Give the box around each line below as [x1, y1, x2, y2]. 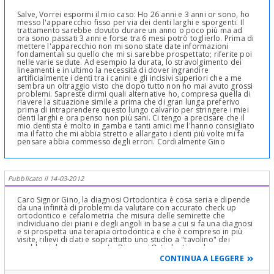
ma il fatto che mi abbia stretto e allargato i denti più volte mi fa [17, 128, 245, 139]
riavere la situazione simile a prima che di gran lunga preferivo [17, 97, 240, 108]
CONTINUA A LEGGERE [159, 253, 244, 264]
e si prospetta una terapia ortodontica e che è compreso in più [17, 226, 243, 237]
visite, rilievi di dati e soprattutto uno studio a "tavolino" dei [17, 234, 230, 245]
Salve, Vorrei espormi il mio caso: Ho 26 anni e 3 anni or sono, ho [17, 9, 250, 20]
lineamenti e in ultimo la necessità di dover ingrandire [17, 65, 209, 76]
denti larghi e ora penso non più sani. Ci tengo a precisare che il [17, 113, 245, 124]
